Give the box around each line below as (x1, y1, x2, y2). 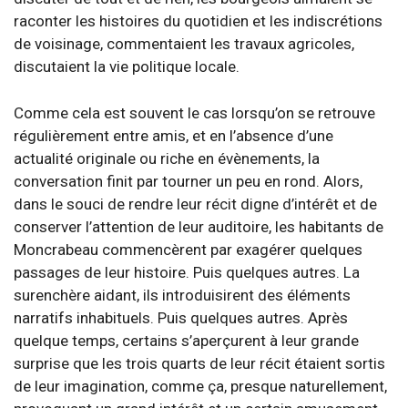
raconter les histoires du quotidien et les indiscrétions (14, 12, 382, 31)
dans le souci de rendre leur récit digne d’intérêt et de (14, 194, 377, 213)
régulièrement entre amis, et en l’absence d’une (14, 126, 333, 145)
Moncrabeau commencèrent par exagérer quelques (14, 240, 362, 259)
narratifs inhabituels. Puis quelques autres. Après (14, 308, 348, 327)
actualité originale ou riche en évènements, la (14, 148, 320, 168)
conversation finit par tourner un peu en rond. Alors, (14, 171, 362, 190)
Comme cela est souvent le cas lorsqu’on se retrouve (14, 103, 375, 122)
